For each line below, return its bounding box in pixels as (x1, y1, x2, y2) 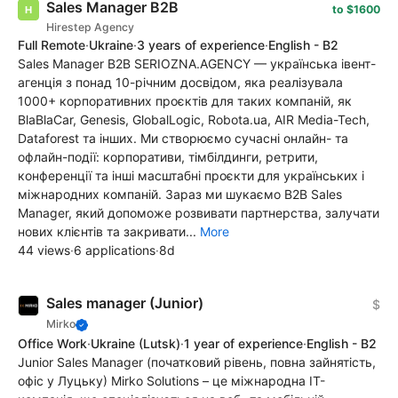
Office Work (18, 335, 87, 351)
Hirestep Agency (46, 20, 134, 34)
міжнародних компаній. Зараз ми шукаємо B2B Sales (18, 186, 342, 202)
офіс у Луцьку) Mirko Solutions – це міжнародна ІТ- (18, 372, 325, 388)
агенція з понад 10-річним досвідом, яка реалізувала (18, 74, 343, 90)
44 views (18, 242, 70, 258)
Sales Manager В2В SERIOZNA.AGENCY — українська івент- (18, 55, 376, 71)
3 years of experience (137, 36, 265, 52)
